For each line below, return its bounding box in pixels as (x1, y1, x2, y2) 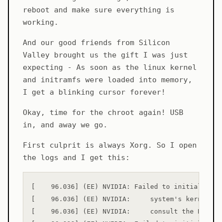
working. (23, 18, 58, 27)
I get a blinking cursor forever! (23, 88, 166, 97)
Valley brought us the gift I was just (23, 51, 188, 60)
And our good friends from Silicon (23, 38, 170, 48)
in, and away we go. (23, 120, 108, 130)
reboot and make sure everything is (23, 5, 174, 15)
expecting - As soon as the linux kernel (23, 63, 197, 72)
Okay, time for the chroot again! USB (23, 108, 183, 117)
